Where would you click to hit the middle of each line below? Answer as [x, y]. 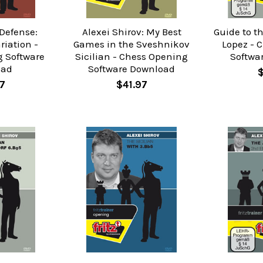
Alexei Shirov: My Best [131, 31]
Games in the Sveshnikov [131, 44]
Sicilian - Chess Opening [131, 56]
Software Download [131, 68]
